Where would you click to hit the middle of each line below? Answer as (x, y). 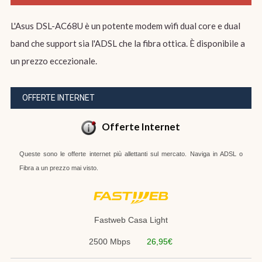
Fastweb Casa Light (131, 220)
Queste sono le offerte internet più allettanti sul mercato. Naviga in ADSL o (131, 154)
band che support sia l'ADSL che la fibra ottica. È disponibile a (127, 43)
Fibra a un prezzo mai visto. (58, 168)
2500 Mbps (110, 241)
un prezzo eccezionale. (54, 61)
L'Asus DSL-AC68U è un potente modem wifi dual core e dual (125, 25)
